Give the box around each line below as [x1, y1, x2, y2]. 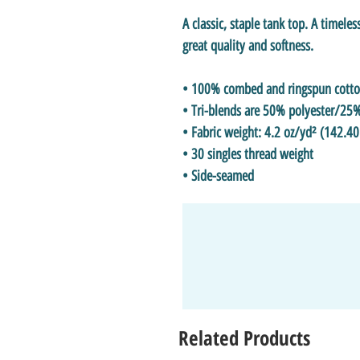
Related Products [178, 323, 310, 351]
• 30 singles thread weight [182, 145, 313, 163]
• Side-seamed [182, 166, 254, 185]
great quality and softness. [182, 36, 317, 55]
